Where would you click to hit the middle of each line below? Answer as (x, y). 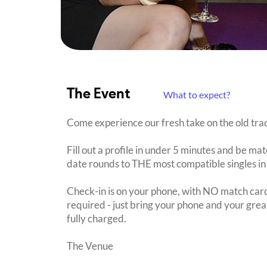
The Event (100, 94)
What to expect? (197, 94)
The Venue (90, 246)
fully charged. (97, 218)
